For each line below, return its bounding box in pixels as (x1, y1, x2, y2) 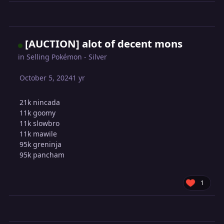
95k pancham (19, 150, 65, 160)
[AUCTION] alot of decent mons (25, 36, 183, 51)
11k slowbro (19, 118, 60, 128)
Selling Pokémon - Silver (26, 52, 107, 62)
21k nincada (19, 97, 60, 107)
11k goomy (19, 108, 56, 118)
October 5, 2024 (19, 73, 73, 83)
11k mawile (19, 129, 57, 139)
